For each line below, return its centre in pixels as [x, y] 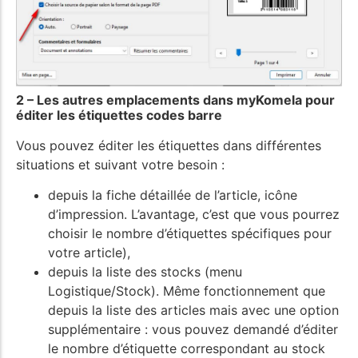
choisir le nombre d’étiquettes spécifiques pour [190, 234]
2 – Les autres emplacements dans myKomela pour [175, 99]
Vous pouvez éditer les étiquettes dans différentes [169, 145]
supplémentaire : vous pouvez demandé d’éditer [193, 330]
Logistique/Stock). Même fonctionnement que [187, 291]
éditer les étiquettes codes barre [119, 115]
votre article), [89, 253]
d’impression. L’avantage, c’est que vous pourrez [194, 215]
